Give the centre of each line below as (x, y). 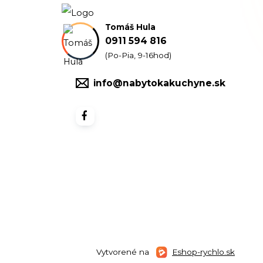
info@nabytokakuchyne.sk (159, 83)
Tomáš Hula (130, 27)
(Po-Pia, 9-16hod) (138, 55)
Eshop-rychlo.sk (203, 252)
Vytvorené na (124, 252)
